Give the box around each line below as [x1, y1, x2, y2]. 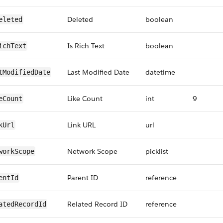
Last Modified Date [67, 68, 129, 77]
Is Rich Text [67, 41, 105, 50]
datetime [145, 68, 175, 77]
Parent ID [67, 173, 98, 182]
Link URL [67, 120, 96, 129]
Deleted [67, 15, 93, 24]
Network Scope [67, 147, 117, 156]
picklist [145, 147, 168, 156]
